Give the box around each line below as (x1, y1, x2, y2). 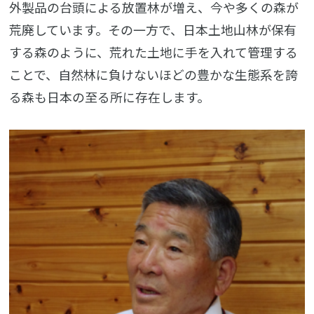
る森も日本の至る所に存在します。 (9, 87, 210, 106)
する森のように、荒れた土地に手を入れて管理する (9, 42, 299, 61)
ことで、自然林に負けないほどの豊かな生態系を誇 (9, 64, 299, 83)
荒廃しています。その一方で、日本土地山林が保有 (9, 20, 297, 39)
